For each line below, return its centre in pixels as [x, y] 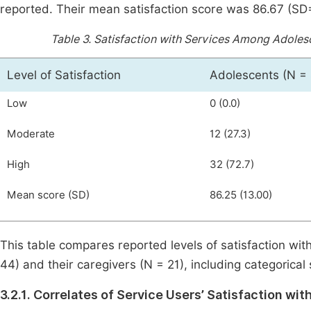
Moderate [31, 134]
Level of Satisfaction [64, 75]
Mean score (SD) [48, 195]
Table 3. [72, 39]
